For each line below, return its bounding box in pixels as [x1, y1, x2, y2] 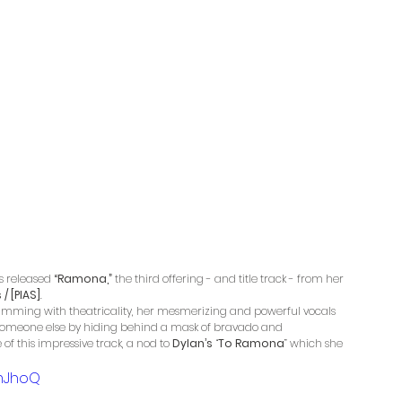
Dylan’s [172, 336, 213, 352]
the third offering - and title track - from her [112, 271, 346, 287]
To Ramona [218, 336, 284, 352]
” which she [284, 336, 345, 352]
